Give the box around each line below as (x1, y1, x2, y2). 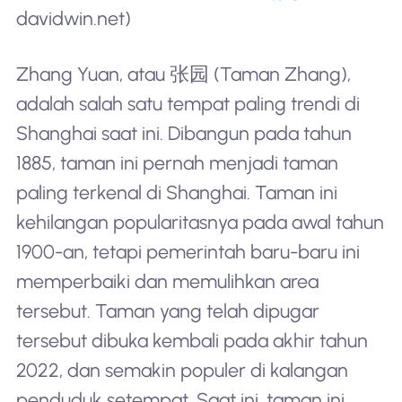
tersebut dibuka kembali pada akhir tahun (15, 329, 368, 353)
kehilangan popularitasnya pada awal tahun (15, 211, 384, 234)
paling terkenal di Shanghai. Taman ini (15, 181, 337, 205)
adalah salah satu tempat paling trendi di (15, 92, 360, 116)
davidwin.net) (15, 7, 131, 31)
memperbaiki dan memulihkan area (15, 270, 319, 293)
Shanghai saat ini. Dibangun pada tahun (15, 122, 352, 145)
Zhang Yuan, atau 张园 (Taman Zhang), (15, 63, 351, 86)
